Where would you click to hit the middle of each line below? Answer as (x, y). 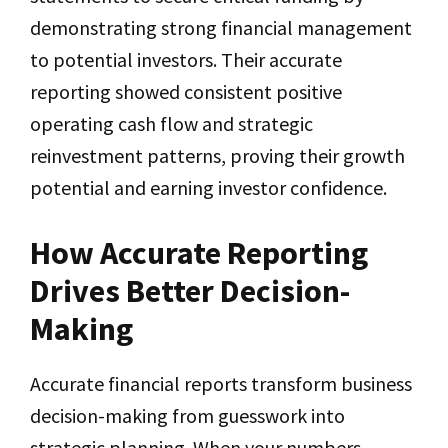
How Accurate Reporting (199, 253)
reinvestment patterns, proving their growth (217, 155)
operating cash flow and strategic (171, 123)
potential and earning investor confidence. (208, 187)
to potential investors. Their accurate (186, 59)
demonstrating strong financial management (221, 27)
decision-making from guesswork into (187, 415)
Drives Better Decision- (190, 291)
